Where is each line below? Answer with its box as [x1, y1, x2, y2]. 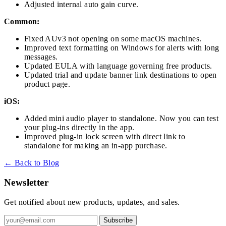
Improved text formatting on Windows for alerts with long [24, 43, 219, 52]
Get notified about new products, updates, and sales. [4, 197, 180, 206]
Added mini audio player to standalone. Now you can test [24, 114, 218, 123]
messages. [24, 52, 58, 62]
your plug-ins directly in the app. [24, 123, 135, 132]
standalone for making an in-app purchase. [24, 141, 167, 150]
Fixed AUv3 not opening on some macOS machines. [24, 34, 202, 43]
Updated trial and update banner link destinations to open [24, 71, 217, 80]
